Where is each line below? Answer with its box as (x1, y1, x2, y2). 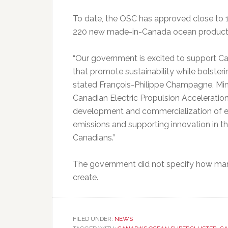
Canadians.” (73, 133, 115, 142)
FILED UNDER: (73, 215, 115, 222)
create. (73, 173, 98, 182)
